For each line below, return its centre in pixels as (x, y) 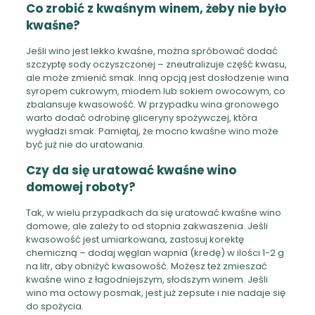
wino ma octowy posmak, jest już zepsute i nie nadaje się (155, 292)
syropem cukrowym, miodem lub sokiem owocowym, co (155, 91)
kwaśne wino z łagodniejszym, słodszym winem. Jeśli (147, 279)
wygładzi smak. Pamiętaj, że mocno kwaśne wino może (152, 131)
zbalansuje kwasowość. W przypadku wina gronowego (152, 104)
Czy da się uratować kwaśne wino (131, 170)
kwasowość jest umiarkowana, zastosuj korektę (135, 239)
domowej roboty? (81, 187)
